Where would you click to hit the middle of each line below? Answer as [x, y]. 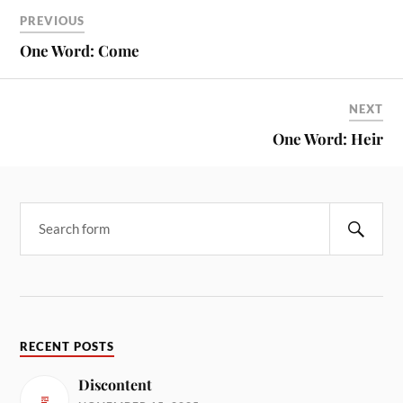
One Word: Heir [327, 139]
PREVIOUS [53, 21]
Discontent [116, 384]
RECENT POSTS [67, 346]
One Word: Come [80, 51]
